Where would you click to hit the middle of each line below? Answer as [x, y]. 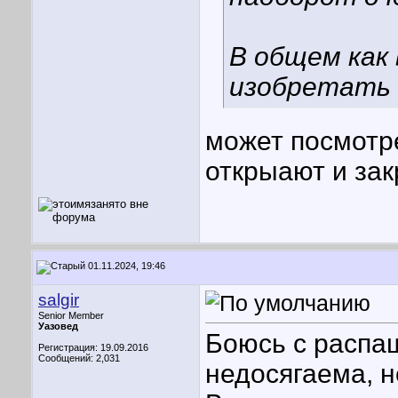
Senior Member [71, 315]
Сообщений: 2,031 [79, 358]
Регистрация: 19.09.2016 [93, 347]
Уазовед [58, 326]
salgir [59, 300]
